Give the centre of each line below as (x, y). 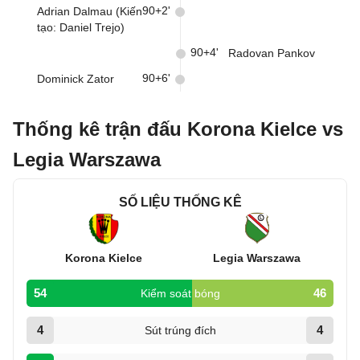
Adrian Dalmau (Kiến (90, 11)
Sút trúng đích (180, 330)
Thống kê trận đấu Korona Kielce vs (178, 129)
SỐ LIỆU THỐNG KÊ (180, 202)
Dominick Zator (76, 79)
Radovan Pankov (272, 53)
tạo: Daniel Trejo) (81, 27)
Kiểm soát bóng (180, 293)
